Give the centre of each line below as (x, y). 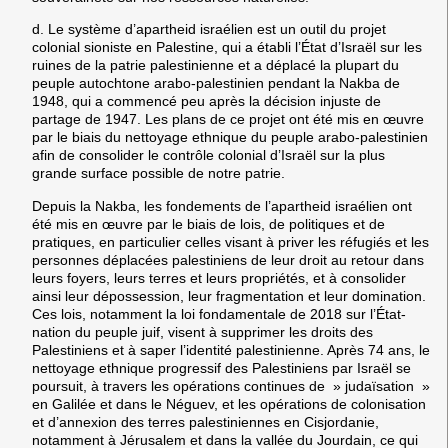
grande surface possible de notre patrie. (158, 173)
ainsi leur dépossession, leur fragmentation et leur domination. (229, 295)
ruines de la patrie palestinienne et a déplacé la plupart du (215, 65)
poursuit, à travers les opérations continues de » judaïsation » (231, 385)
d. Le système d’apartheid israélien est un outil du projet (209, 29)
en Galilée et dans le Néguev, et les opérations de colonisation (229, 403)
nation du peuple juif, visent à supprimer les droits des (202, 331)
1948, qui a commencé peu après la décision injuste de (206, 101)
